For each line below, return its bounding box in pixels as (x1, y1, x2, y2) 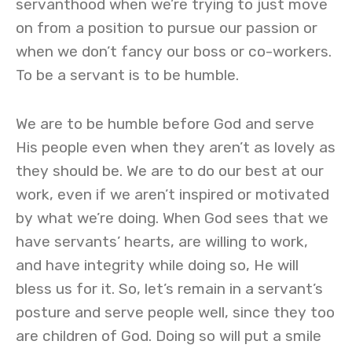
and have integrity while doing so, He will (16, 256, 299, 274)
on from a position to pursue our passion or (16, 19, 317, 37)
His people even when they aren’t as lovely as (16, 138, 335, 156)
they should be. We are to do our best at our (16, 162, 324, 180)
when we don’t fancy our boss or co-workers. (16, 42, 332, 60)
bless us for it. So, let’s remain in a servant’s (16, 280, 323, 298)
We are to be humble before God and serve (16, 115, 314, 133)
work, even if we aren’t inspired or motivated (16, 185, 329, 203)
